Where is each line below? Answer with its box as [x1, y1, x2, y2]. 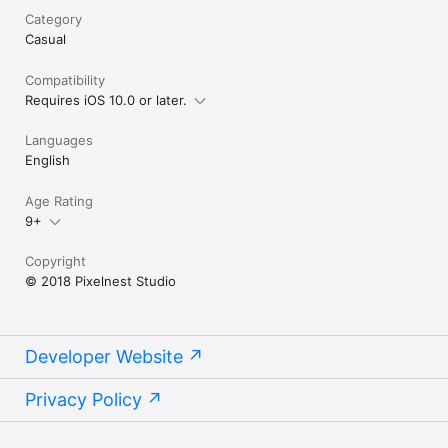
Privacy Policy [25, 388, 142, 410]
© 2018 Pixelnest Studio [25, 272, 176, 289]
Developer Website [25, 345, 183, 367]
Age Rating [25, 192, 93, 209]
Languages [25, 131, 93, 148]
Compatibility [25, 71, 105, 88]
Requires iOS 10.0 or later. [25, 91, 187, 108]
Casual [25, 30, 66, 47]
